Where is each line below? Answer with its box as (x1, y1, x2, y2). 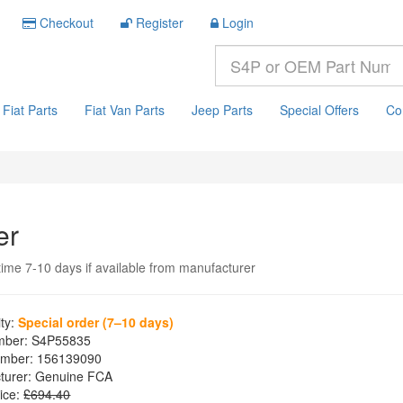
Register (136, 13, 184, 31)
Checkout (40, 13, 94, 31)
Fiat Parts (3, 101, 58, 119)
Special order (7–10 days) (18, 313, 175, 331)
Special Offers (280, 101, 359, 119)
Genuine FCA (31, 367, 113, 385)
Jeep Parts (192, 101, 253, 119)
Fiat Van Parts (85, 101, 165, 119)
